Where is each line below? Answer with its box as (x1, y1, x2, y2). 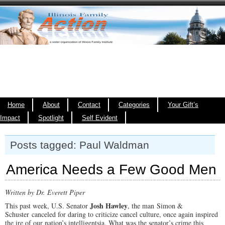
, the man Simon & (128, 201, 183, 210)
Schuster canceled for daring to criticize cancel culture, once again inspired (5, 209, 218, 219)
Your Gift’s (168, 101, 198, 108)
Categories (119, 101, 150, 108)
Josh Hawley (90, 200, 128, 211)
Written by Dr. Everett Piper (5, 187, 85, 197)
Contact (78, 101, 100, 108)
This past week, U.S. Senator (5, 201, 90, 210)
